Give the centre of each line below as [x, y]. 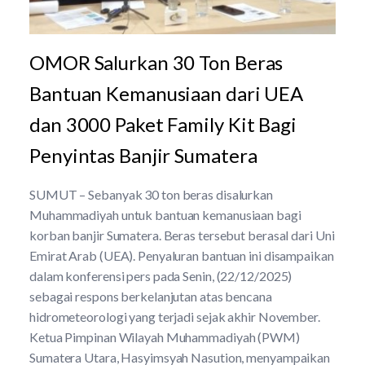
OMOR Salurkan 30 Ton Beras [156, 62]
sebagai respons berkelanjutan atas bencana [151, 296]
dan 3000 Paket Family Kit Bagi [163, 124]
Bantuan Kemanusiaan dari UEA [167, 93]
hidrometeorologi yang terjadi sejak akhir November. [175, 317]
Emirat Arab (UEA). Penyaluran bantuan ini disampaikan [182, 255]
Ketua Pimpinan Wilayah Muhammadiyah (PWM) [165, 337]
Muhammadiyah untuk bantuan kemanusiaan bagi [165, 215]
